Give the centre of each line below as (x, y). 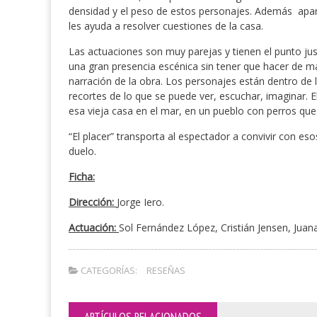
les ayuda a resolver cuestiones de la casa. (166, 26)
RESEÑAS (166, 270)
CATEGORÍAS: (108, 270)
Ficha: (82, 177)
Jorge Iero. (140, 202)
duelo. (82, 151)
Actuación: (94, 227)
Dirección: (93, 202)
